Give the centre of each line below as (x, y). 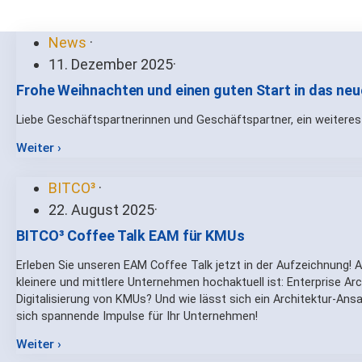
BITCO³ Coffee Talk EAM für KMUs (130, 235)
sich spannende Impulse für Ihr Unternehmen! (137, 316)
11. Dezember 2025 (111, 64)
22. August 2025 (101, 209)
